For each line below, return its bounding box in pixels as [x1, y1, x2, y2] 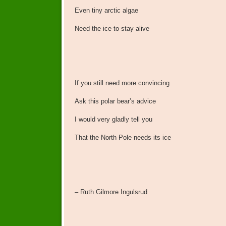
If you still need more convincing [74, 79, 169, 87]
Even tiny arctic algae [74, 7, 138, 15]
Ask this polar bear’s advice [74, 97, 156, 105]
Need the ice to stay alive [74, 25, 149, 33]
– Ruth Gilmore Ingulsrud [74, 188, 147, 196]
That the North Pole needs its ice [74, 134, 171, 142]
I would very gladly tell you [74, 116, 152, 124]
